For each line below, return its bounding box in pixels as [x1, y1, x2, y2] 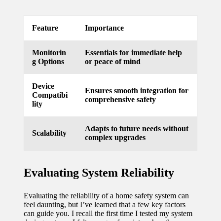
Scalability [32, 128, 67, 137]
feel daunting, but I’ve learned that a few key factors [24, 200, 185, 209]
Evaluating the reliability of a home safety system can [24, 191, 189, 200]
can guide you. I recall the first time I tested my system [24, 209, 192, 218]
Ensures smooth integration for [85, 86, 188, 95]
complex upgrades [85, 133, 146, 142]
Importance [85, 23, 124, 32]
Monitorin [32, 48, 66, 57]
